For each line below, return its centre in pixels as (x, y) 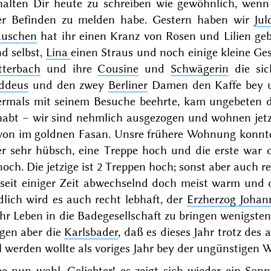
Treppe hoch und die (157, 150)
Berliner (128, 85)
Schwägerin (200, 68)
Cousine (118, 68)
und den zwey (68, 85)
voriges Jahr (124, 248)
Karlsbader (91, 232)
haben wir (223, 19)
